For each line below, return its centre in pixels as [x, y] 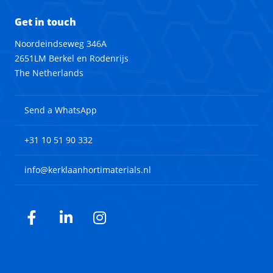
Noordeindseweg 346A [61, 44]
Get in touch [45, 22]
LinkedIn [94, 223]
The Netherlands [49, 73]
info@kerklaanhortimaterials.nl [88, 170]
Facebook [63, 223]
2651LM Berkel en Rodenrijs [72, 58]
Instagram [133, 223]
